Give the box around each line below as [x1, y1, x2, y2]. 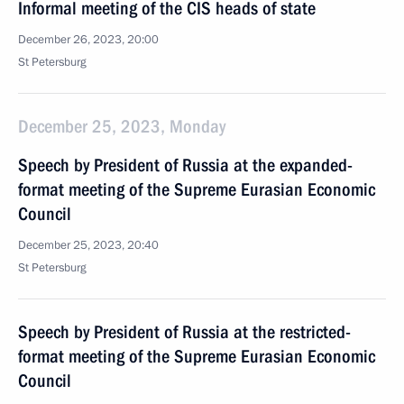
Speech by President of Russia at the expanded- [18, 154, 353, 176]
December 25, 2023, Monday [18, 115, 225, 137]
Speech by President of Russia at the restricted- [18, 321, 351, 343]
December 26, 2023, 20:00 [18, 32, 159, 48]
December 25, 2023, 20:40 [18, 237, 159, 253]
